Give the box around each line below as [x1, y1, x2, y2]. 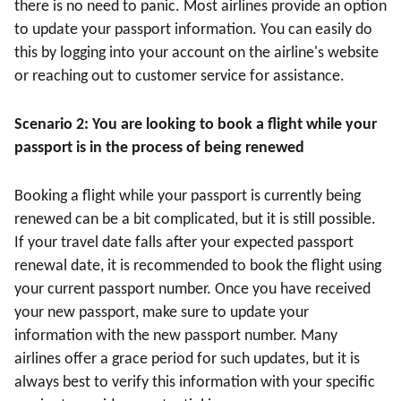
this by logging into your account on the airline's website [14, 45, 379, 63]
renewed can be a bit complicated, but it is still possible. [14, 211, 376, 229]
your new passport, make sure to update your [14, 304, 309, 322]
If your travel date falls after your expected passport [14, 235, 354, 252]
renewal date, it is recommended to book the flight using [14, 258, 381, 276]
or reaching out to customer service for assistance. [14, 68, 345, 86]
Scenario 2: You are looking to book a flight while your [14, 116, 377, 134]
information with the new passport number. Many [14, 328, 337, 346]
